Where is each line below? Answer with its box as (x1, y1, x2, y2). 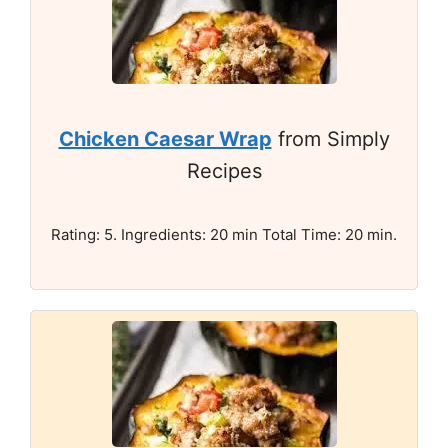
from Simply (271, 127, 390, 151)
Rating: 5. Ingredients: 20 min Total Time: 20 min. (51, 225, 397, 244)
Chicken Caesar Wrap (58, 127, 272, 151)
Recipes (186, 159, 262, 183)
